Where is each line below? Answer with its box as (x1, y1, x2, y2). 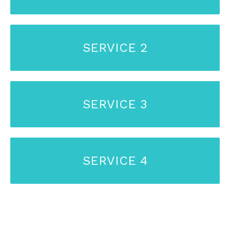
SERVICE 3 (83, 97, 147, 111)
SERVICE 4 (83, 153, 147, 168)
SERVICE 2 (82, 40, 148, 55)
